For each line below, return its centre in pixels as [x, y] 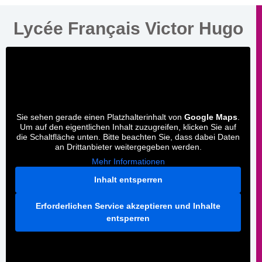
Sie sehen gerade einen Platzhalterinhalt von [100, 117]
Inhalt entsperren [128, 179]
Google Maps [211, 117]
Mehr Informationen [128, 161]
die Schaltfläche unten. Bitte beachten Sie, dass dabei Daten [128, 137]
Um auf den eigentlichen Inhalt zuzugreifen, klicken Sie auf [128, 127]
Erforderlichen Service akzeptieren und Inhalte [128, 206]
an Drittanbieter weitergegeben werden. [128, 146]
